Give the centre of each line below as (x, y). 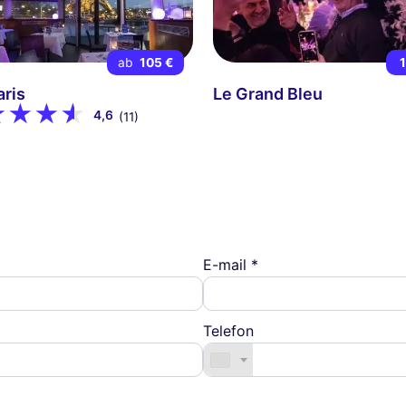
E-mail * (231, 264)
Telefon (228, 330)
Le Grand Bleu (268, 94)
